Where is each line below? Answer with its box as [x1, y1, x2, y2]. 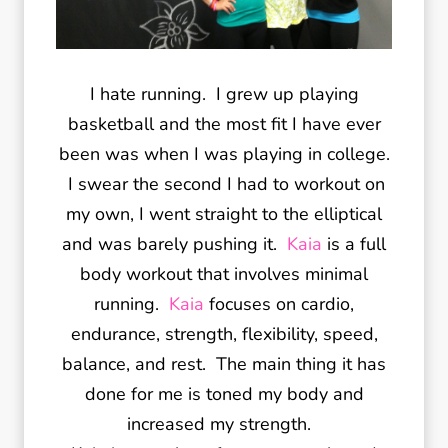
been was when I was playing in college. [58, 142, 390, 166]
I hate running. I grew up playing [89, 82, 359, 106]
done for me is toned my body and [84, 382, 364, 406]
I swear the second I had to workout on [63, 172, 385, 196]
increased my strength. [127, 412, 321, 436]
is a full [322, 232, 386, 256]
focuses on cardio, [204, 292, 354, 316]
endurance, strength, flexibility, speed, [70, 322, 378, 346]
